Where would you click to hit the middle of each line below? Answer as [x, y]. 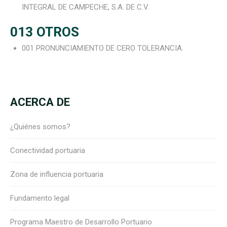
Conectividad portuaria [48, 150]
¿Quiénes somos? [40, 126]
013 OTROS [45, 32]
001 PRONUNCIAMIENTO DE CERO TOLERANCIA [102, 48]
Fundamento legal [40, 198]
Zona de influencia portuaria [57, 174]
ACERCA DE [40, 102]
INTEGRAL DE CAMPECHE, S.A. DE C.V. [85, 7]
